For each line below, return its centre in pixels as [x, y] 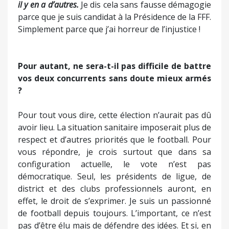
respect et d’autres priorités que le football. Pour [114, 139]
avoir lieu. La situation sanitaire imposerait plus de [114, 127]
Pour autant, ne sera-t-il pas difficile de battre [114, 66]
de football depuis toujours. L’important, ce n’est [114, 213]
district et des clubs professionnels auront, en [114, 188]
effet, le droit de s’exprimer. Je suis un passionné [114, 201]
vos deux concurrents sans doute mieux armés [114, 78]
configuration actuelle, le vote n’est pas [114, 164]
